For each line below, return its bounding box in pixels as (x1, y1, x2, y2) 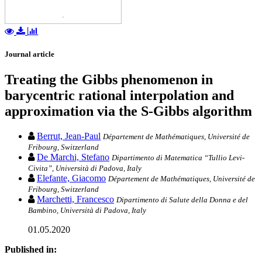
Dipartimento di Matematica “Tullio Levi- (112, 153, 244, 163)
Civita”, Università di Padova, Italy (28, 164, 142, 173)
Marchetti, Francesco (37, 194, 114, 205)
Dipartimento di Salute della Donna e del (116, 195, 248, 205)
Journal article (5, 50, 54, 59)
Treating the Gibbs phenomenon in (5, 72, 213, 88)
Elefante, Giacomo (37, 173, 106, 184)
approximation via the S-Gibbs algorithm (5, 104, 252, 119)
